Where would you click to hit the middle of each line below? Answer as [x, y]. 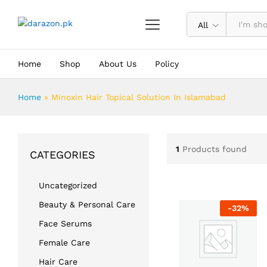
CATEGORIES [63, 155]
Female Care [64, 243]
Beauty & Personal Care [87, 204]
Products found [214, 149]
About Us [118, 64]
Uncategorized [68, 185]
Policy [167, 64]
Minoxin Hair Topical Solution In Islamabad [139, 97]
